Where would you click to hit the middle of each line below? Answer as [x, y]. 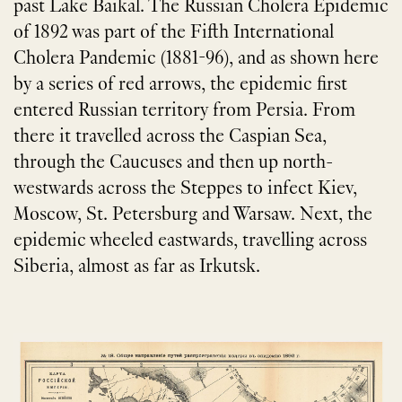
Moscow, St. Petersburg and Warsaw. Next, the [193, 215]
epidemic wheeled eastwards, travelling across [190, 241]
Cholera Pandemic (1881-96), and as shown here [196, 59]
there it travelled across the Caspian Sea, [170, 137]
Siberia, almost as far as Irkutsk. [137, 267]
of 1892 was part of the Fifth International [174, 33]
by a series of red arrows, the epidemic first [180, 85]
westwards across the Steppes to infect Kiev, [185, 189]
